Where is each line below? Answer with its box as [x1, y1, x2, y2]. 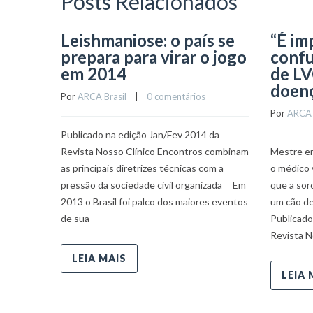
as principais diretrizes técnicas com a [61, 162, 224, 174]
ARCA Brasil [78, 91, 126, 102]
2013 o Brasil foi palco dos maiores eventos [61, 196, 248, 208]
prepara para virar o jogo [61, 47, 247, 67]
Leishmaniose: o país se [61, 30, 235, 50]
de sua [61, 212, 89, 224]
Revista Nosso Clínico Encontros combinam [61, 145, 249, 157]
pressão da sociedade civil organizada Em [61, 179, 246, 191]
